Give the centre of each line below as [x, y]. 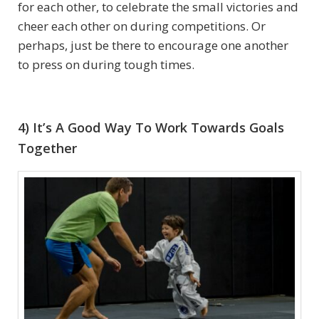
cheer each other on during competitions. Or [142, 26]
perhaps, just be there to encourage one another [153, 46]
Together [47, 148]
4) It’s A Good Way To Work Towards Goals [151, 128]
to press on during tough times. [106, 65]
